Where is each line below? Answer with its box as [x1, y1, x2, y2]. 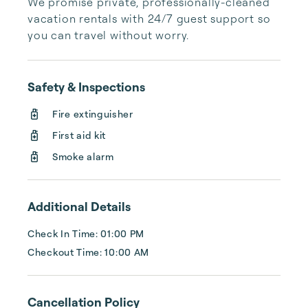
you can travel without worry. [27, 28, 190, 42]
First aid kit [52, 129, 107, 141]
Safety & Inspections [27, 79, 145, 94]
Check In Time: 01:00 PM [27, 228, 145, 239]
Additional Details [27, 199, 131, 214]
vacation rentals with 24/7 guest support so [27, 12, 271, 25]
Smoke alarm [52, 151, 114, 162]
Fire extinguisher [52, 108, 133, 120]
